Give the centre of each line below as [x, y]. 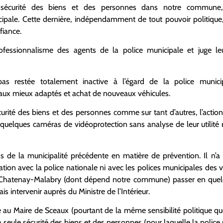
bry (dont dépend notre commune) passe [121, 179]
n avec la [27, 167]
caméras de [53, 124]
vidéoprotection [101, 124]
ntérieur [136, 191]
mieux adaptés [38, 93]
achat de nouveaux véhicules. [121, 93]
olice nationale [73, 167]
